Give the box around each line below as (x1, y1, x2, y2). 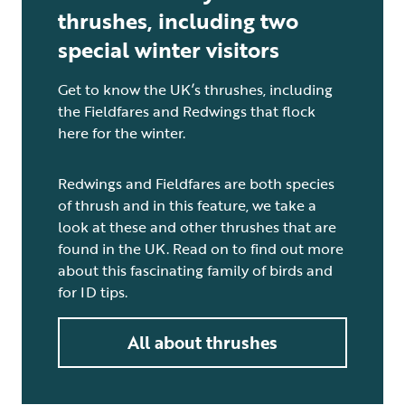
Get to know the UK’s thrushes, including (58, 79, 333, 101)
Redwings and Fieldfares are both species (58, 173, 334, 195)
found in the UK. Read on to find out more (58, 238, 344, 260)
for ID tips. (58, 281, 131, 304)
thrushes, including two (58, 5, 298, 37)
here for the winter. (58, 122, 185, 145)
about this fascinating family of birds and (58, 259, 333, 282)
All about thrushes (127, 329, 278, 356)
